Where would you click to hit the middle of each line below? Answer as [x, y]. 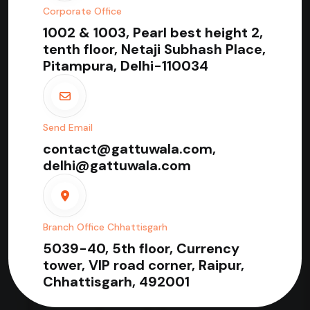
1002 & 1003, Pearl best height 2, [153, 33]
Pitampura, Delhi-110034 [126, 66]
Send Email [68, 128]
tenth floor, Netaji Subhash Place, [154, 49]
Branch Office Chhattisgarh [105, 227]
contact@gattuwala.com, [129, 149]
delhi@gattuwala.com [117, 166]
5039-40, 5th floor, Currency [141, 249]
